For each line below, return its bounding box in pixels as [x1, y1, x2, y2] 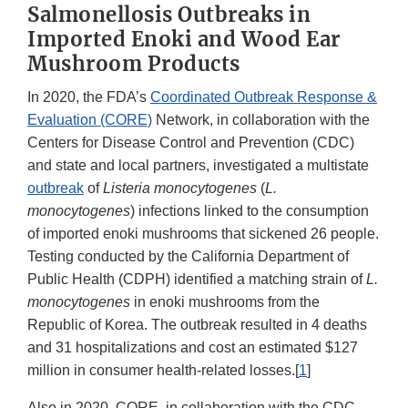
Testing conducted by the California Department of [27, 249, 349, 265]
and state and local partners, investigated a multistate [27, 158, 369, 174]
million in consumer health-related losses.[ [27, 362, 299, 379]
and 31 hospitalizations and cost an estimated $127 [27, 340, 358, 356]
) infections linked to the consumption [130, 203, 369, 219]
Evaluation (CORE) [27, 112, 152, 128]
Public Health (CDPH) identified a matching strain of [27, 271, 366, 288]
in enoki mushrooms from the [130, 294, 320, 311]
